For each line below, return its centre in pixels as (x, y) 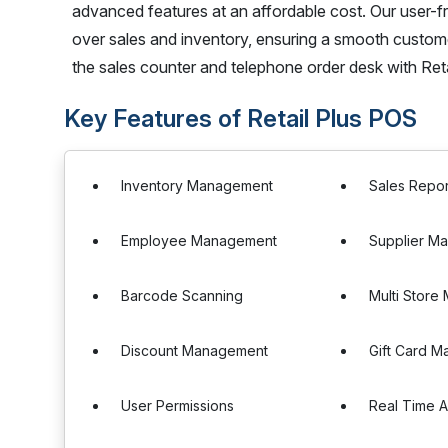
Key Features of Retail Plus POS (240, 118)
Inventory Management (197, 185)
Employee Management (199, 240)
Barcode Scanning (182, 295)
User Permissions (177, 405)
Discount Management (194, 350)
